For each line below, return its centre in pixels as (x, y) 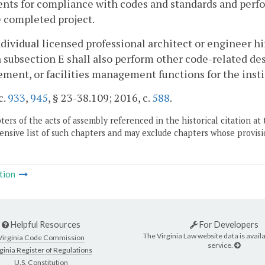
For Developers (228, 224)
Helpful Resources (45, 224)
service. (221, 245)
